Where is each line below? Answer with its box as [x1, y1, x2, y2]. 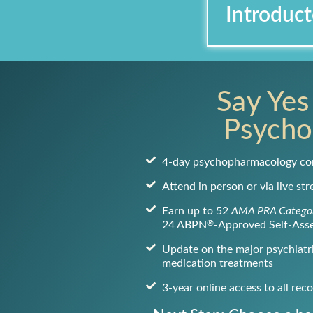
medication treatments [161, 258, 273, 269]
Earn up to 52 [161, 205, 231, 217]
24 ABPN [161, 219, 207, 231]
